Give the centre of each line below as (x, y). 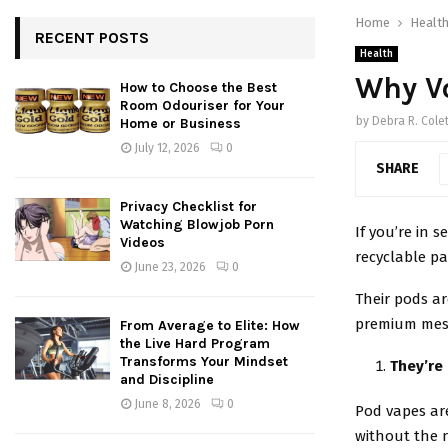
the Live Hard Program (195, 343)
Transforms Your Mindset (204, 361)
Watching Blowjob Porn (197, 224)
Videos (142, 242)
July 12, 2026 (167, 148)
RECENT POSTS (92, 37)
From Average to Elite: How (210, 325)
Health (376, 54)
